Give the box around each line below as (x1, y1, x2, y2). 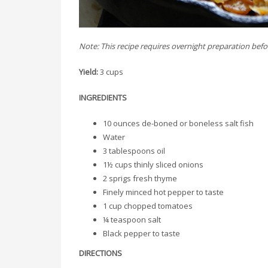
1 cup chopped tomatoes (103, 200, 193, 211)
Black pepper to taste (103, 227, 180, 239)
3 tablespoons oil (103, 145, 165, 156)
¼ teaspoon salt (103, 214, 161, 225)
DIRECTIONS (79, 247, 122, 258)
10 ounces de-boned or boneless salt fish (103, 117, 254, 129)
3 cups (98, 66, 123, 77)
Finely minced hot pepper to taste (103, 186, 224, 197)
